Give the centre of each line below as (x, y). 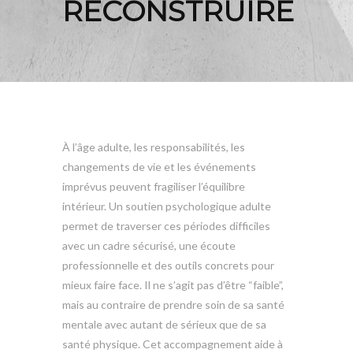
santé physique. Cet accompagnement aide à (173, 344)
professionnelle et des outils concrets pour (168, 265)
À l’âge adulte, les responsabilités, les (154, 147)
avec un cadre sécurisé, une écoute (149, 245)
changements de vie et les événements (159, 166)
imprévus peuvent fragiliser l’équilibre (154, 186)
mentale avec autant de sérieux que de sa (164, 324)
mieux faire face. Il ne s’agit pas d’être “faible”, (173, 284)
